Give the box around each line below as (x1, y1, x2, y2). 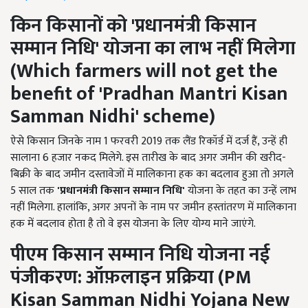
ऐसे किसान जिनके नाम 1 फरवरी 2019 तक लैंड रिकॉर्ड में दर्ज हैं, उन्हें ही (10, 132, 287, 151)
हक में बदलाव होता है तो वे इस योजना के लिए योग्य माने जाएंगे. (10, 214, 256, 234)
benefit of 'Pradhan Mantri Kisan (10, 78, 288, 111)
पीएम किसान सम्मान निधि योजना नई (10, 239, 270, 272)
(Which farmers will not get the (10, 55, 278, 88)
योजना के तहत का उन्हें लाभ (185, 181, 296, 201)
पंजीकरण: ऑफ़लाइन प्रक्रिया (10, 261, 214, 294)
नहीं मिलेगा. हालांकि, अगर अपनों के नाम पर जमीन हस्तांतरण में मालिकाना (10, 198, 296, 217)
